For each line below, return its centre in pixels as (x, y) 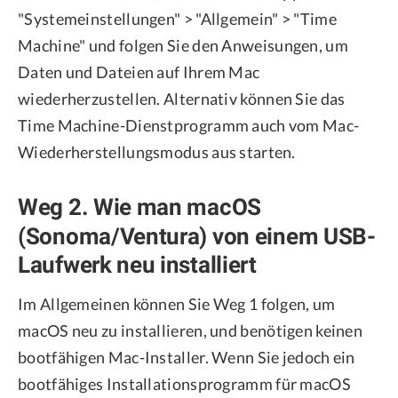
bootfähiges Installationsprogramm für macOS (184, 384)
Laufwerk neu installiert (137, 265)
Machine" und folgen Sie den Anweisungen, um (183, 46)
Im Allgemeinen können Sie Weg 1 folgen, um (177, 304)
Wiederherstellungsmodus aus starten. (157, 152)
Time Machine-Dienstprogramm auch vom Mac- (189, 126)
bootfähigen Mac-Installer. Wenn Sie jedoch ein (187, 358)
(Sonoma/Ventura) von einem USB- (197, 236)
